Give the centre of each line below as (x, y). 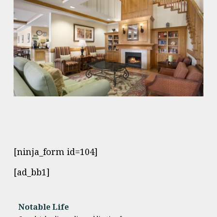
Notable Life (44, 207)
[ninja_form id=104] (56, 151)
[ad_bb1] (32, 172)
